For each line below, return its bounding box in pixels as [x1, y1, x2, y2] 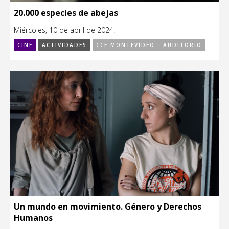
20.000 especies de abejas [14, 7, 118, 18]
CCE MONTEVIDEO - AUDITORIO [96, 41, 202, 49]
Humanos [14, 212, 53, 223]
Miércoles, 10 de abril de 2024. [14, 25, 115, 35]
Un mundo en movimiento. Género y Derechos [14, 200, 201, 212]
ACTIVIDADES [42, 41, 87, 49]
